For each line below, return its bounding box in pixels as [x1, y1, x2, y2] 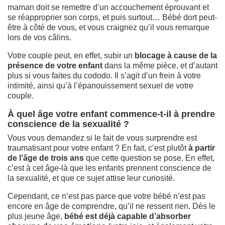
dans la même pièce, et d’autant [102, 61, 217, 70]
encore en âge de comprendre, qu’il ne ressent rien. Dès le [8, 201, 215, 210]
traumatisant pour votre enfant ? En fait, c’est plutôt [8, 143, 188, 152]
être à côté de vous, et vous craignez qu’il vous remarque [8, 23, 209, 32]
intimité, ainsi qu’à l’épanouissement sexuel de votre [8, 81, 193, 90]
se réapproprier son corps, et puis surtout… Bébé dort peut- [8, 13, 217, 22]
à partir [188, 143, 215, 152]
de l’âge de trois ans [8, 153, 84, 162]
